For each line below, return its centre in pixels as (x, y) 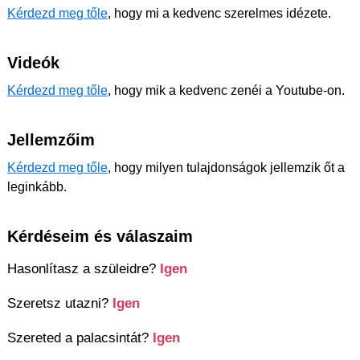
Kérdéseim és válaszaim (100, 237)
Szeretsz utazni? (60, 303)
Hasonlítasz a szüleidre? (84, 269)
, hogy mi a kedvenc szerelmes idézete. (219, 14)
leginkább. (37, 187)
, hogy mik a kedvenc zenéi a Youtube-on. (226, 91)
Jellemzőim (51, 140)
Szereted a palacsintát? (80, 338)
